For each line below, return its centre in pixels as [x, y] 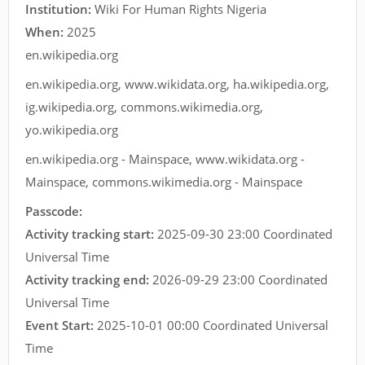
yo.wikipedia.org [72, 130]
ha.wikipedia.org [279, 84]
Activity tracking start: [91, 234]
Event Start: [61, 325]
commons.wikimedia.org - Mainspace [197, 182]
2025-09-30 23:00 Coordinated [245, 234]
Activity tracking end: [89, 280]
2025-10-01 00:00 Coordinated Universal [213, 325]
